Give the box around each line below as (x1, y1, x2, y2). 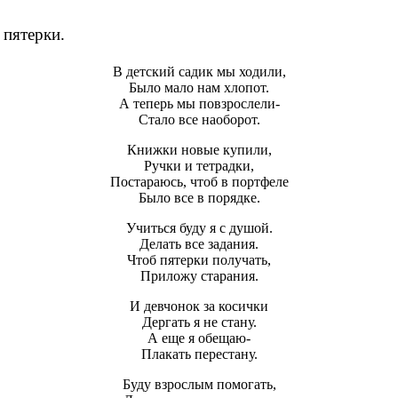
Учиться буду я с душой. (125, 220, 273, 236)
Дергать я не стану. (141, 314, 257, 330)
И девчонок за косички (130, 298, 268, 314)
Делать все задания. (139, 236, 259, 252)
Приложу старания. (139, 268, 259, 284)
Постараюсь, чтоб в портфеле (109, 174, 289, 190)
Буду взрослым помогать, (122, 377, 276, 393)
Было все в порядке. (138, 190, 260, 206)
